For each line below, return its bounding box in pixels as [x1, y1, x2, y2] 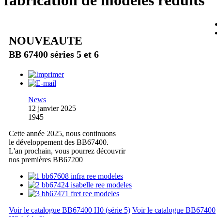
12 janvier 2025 [28, 104, 76, 112]
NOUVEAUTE [9, 34, 82, 47]
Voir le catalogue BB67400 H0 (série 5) [9, 205, 130, 214]
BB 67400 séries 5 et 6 [9, 48, 99, 60]
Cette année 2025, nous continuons [9, 129, 116, 138]
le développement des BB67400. [9, 138, 108, 146]
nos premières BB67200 [9, 155, 83, 164]
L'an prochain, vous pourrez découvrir [9, 146, 125, 155]
